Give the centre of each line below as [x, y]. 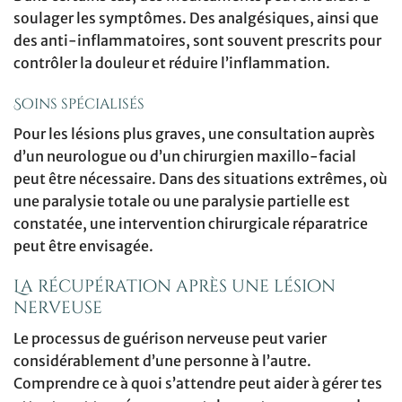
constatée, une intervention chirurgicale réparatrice [191, 223]
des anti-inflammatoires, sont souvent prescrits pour [197, 40]
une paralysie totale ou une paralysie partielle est [182, 201]
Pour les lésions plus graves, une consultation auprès [194, 133]
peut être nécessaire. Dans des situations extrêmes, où [201, 178]
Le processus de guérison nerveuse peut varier [170, 338]
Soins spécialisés [79, 104]
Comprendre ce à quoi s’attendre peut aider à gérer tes [198, 383]
